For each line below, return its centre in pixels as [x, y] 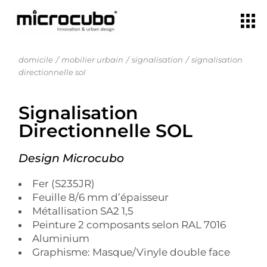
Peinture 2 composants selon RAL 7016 [129, 225]
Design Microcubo [72, 158]
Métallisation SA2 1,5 [83, 211]
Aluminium [61, 238]
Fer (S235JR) [64, 184]
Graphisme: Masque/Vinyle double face [131, 252]
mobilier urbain [93, 60]
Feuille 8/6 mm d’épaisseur [101, 197]
